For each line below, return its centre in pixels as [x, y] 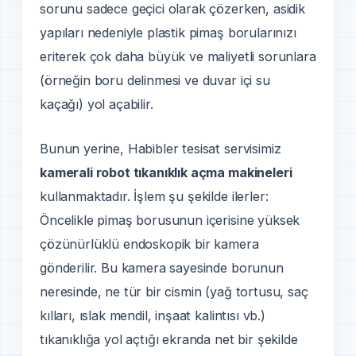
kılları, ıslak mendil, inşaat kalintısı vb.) [153, 315]
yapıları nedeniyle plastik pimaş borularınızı [168, 33]
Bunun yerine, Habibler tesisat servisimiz [161, 148]
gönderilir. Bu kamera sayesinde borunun [162, 267]
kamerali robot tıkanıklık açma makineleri [166, 172]
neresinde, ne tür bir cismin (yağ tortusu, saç [174, 291]
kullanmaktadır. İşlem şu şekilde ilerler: [154, 196]
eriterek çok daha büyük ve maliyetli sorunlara [178, 57]
